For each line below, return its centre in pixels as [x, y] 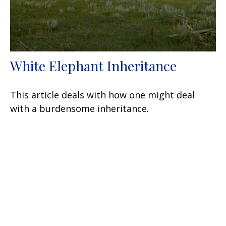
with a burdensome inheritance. [79, 109]
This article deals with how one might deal [102, 95]
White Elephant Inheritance [93, 66]
